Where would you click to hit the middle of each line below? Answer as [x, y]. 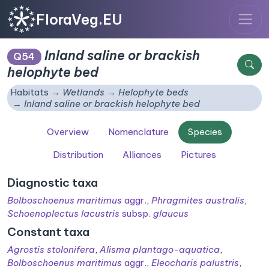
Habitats [30, 92]
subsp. [136, 213]
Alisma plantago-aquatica [160, 249]
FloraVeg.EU [79, 19]
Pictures [198, 154]
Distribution [78, 154]
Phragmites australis [198, 200]
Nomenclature [138, 131]
